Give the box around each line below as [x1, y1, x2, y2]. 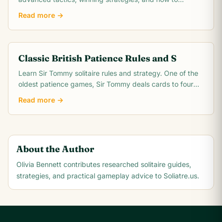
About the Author [16, 143, 94, 155]
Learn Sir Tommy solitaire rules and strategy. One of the [18, 69, 198, 77]
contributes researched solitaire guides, [61, 160, 191, 168]
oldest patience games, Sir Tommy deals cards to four [18, 80, 193, 88]
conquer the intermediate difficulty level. [18, 6, 149, 14]
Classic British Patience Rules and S [18, 53, 176, 64]
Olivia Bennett [16, 160, 61, 168]
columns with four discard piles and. [18, 91, 135, 99]
